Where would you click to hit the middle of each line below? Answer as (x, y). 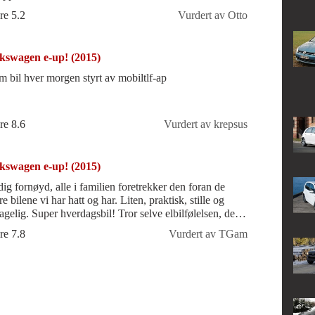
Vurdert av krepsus (205, 124)
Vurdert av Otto (212, 15)
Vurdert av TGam (208, 234)
